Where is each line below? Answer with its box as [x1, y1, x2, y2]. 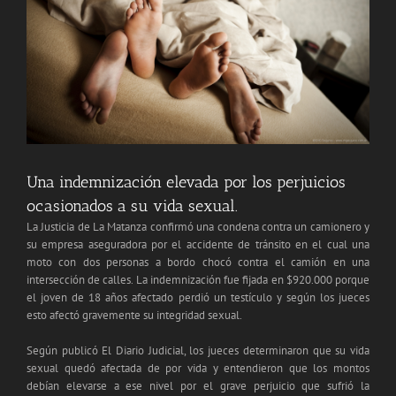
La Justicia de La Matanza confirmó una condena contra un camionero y [27, 219, 369, 235]
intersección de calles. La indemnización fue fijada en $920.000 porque [27, 272, 369, 288]
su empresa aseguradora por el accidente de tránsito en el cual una [27, 237, 369, 253]
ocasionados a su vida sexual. [27, 196, 238, 217]
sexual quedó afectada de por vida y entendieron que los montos [27, 361, 369, 377]
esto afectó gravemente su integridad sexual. [27, 308, 242, 324]
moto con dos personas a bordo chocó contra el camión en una [27, 255, 369, 270]
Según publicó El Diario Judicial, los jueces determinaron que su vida [27, 343, 369, 359]
